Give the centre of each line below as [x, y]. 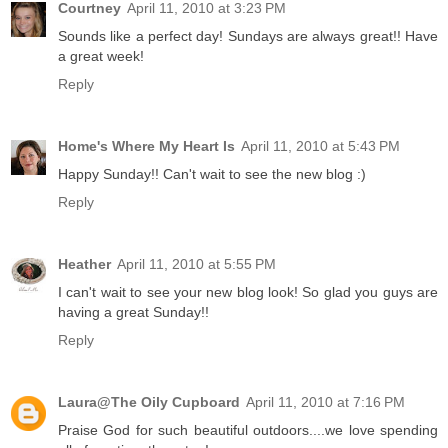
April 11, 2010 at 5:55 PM [196, 264]
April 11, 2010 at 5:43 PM [320, 146]
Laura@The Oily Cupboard [149, 402]
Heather [84, 264]
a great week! [101, 56]
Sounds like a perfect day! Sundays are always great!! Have [248, 36]
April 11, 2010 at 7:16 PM [325, 402]
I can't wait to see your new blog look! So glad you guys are [248, 292]
